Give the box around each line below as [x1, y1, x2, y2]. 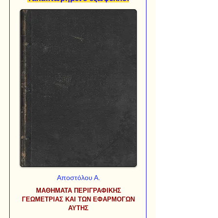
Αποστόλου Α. [56, 173, 100, 182]
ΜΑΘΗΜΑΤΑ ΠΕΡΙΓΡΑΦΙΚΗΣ [36, 186, 121, 194]
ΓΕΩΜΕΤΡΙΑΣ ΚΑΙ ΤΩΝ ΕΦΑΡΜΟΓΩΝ [22, 195, 135, 203]
